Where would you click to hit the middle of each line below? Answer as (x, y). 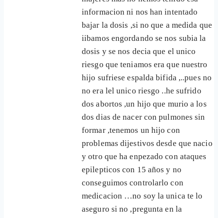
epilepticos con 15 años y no (132, 170)
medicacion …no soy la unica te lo (142, 196)
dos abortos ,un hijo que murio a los (144, 104)
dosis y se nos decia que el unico (139, 52)
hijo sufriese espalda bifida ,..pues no (147, 78)
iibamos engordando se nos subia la (144, 38)
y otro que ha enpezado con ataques (144, 157)
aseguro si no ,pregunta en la (132, 209)
